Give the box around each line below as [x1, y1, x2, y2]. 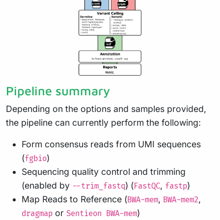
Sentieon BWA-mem [66, 209, 137, 219]
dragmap [22, 209, 53, 219]
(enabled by [22, 180, 72, 191]
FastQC [134, 181, 160, 191]
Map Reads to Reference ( [22, 193, 127, 204]
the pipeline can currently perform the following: [6, 117, 201, 128]
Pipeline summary [6, 83, 110, 98]
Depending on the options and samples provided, [6, 103, 206, 114]
